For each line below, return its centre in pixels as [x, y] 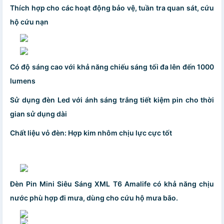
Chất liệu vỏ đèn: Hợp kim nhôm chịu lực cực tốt [91, 133]
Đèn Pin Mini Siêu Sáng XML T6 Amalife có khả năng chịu [112, 184]
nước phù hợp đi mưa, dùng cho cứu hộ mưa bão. [94, 198]
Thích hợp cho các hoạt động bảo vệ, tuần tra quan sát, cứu [112, 8]
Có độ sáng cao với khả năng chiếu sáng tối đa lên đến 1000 [112, 67]
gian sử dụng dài [38, 114]
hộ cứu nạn [29, 22]
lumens [23, 81]
